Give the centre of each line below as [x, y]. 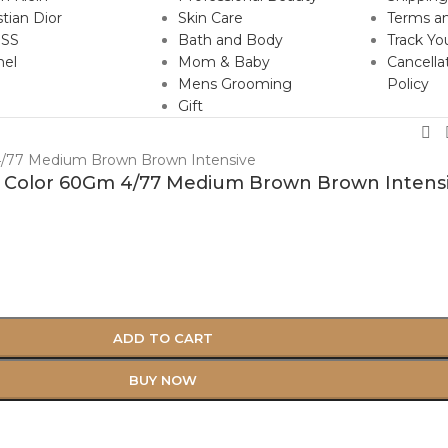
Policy [407, 84]
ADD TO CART [163, 337]
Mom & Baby [223, 62]
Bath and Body [230, 40]
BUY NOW [163, 379]
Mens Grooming [234, 84]
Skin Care [210, 18]
